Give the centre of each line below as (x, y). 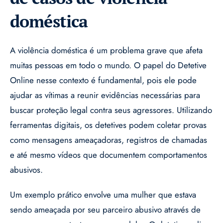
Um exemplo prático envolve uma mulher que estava (103, 195)
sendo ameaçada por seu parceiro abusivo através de (105, 210)
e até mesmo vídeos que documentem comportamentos (109, 155)
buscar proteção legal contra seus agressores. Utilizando (111, 110)
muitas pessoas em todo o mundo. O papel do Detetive (108, 65)
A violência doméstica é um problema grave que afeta (106, 51)
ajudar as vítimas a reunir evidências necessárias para (105, 95)
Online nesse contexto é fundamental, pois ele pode (103, 80)
